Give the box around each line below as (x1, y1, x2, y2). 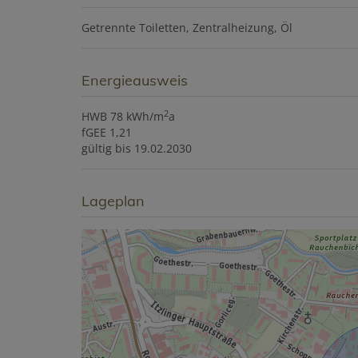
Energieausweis (82, 71, 188, 90)
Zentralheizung (193, 20, 274, 36)
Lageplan (82, 192, 145, 211)
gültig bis (82, 141, 131, 157)
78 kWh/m (110, 109, 164, 125)
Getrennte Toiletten (82, 20, 186, 36)
